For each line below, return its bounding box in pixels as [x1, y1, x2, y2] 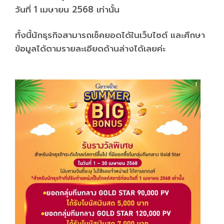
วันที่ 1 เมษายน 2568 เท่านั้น [15, 2, 119, 16]
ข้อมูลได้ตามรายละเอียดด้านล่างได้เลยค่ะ [15, 41, 165, 55]
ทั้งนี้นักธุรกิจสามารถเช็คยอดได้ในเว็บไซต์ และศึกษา [15, 28, 205, 41]
